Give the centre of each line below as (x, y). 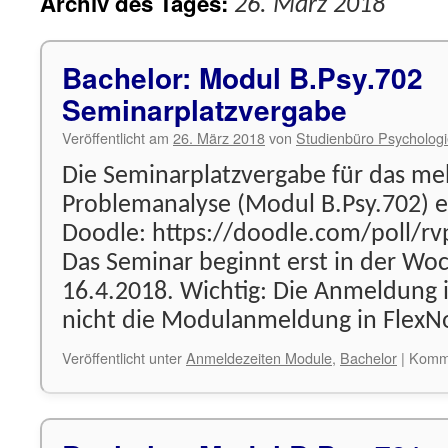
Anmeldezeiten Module (259, 357)
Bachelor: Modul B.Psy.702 (242, 77)
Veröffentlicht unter (122, 357)
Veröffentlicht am (115, 137)
